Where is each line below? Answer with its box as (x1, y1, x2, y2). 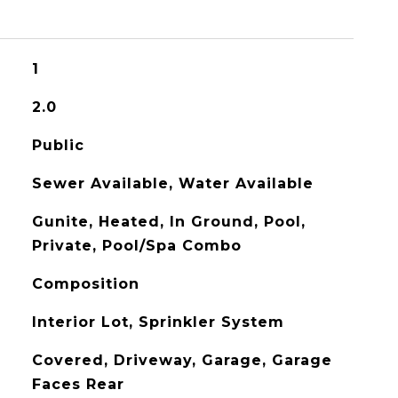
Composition (31, 275, 139, 292)
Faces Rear (31, 376, 124, 393)
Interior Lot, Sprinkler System (31, 314, 284, 330)
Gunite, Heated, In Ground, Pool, (31, 213, 306, 230)
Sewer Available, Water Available (31, 175, 314, 192)
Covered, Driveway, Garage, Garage (31, 352, 332, 369)
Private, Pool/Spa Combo (31, 237, 242, 254)
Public (31, 137, 84, 154)
